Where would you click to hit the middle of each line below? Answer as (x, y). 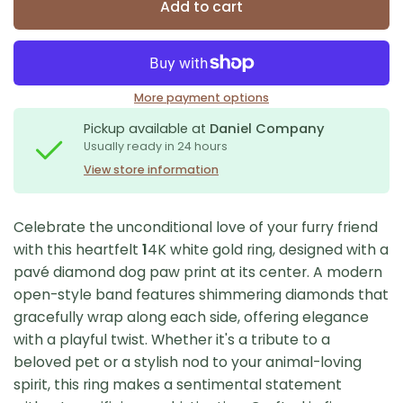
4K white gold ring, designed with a (269, 249)
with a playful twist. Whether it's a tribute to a (172, 339)
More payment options (201, 97)
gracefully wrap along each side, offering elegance (192, 317)
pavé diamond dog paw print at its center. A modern (198, 272)
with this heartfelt (78, 249)
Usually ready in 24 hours (156, 146)
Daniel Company (268, 128)
